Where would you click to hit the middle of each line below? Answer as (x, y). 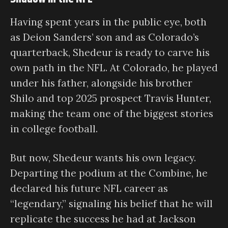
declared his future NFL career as (89, 188)
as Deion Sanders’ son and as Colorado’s (105, 37)
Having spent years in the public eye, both (108, 22)
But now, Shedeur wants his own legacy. (103, 158)
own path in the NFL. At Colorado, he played (114, 68)
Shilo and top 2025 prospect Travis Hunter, (111, 98)
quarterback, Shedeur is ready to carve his (110, 53)
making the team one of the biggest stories (112, 114)
